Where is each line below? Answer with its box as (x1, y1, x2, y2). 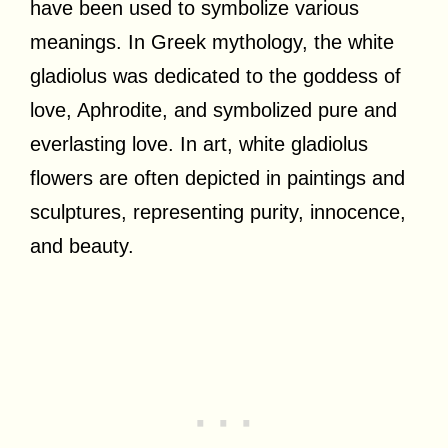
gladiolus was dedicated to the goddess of (30, 64, 401, 87)
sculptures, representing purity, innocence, (30, 200, 406, 223)
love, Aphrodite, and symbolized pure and (30, 98, 397, 121)
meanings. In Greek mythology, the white (30, 30, 394, 53)
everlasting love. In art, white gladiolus (30, 132, 368, 155)
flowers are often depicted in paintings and (30, 166, 405, 189)
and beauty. (30, 234, 134, 257)
